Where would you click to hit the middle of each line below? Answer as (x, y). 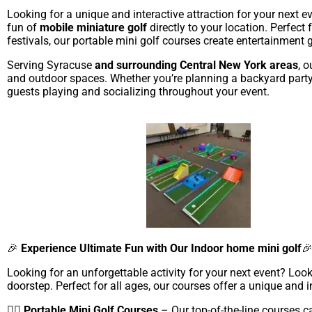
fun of (23, 27)
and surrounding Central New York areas (195, 65)
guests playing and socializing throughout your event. (138, 91)
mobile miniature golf (93, 27)
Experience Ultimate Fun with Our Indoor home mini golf (161, 248)
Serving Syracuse (49, 65)
